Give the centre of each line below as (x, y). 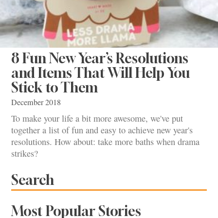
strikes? (25, 154)
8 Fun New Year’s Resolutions (100, 58)
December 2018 (36, 102)
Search (33, 180)
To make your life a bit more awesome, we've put (97, 118)
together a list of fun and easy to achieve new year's (102, 130)
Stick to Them (54, 87)
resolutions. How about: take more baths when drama (105, 142)
